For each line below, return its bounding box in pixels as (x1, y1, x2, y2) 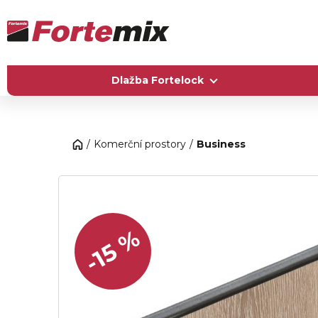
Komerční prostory (94, 138, 186, 150)
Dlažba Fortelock (111, 74, 204, 87)
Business (197, 138, 246, 150)
